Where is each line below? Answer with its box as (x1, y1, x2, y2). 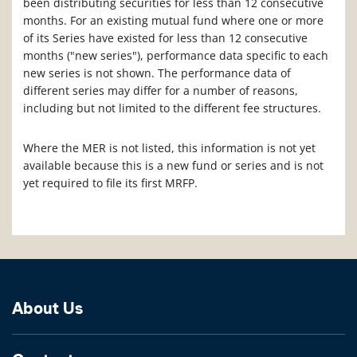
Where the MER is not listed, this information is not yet (23, 140, 316, 156)
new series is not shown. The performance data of (23, 65, 291, 81)
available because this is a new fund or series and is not (23, 158, 324, 174)
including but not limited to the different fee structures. (23, 100, 321, 116)
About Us (12, 299, 83, 319)
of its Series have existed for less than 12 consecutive (23, 30, 308, 46)
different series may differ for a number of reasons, (23, 83, 298, 99)
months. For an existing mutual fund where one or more (23, 13, 324, 29)
